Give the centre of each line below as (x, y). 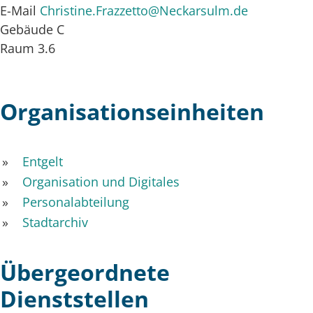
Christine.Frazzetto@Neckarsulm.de (144, 10)
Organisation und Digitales (99, 181)
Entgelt (41, 161)
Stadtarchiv (53, 222)
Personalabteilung (74, 202)
